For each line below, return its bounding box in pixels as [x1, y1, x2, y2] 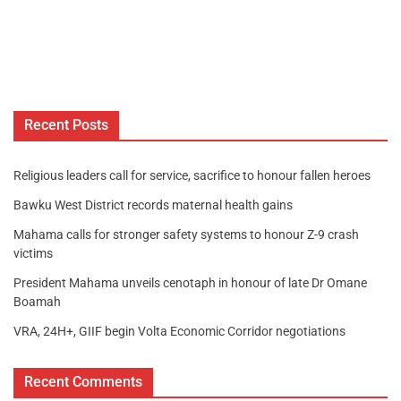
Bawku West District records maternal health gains [13, 198, 293, 213]
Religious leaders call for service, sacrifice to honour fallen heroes [13, 168, 371, 183]
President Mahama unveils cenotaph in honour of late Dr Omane [13, 276, 367, 291]
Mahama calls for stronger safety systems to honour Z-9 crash [13, 227, 359, 243]
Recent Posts [24, 116, 108, 134]
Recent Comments [24, 373, 142, 391]
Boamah [13, 294, 61, 310]
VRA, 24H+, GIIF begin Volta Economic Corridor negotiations [13, 324, 346, 339]
